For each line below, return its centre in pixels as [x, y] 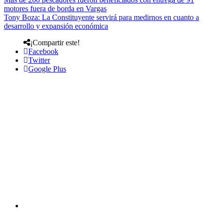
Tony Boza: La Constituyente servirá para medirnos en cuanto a [101, 17]
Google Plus [47, 69]
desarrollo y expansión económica [56, 26]
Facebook [43, 51]
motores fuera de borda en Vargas [55, 8]
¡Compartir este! [55, 42]
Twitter [39, 60]
